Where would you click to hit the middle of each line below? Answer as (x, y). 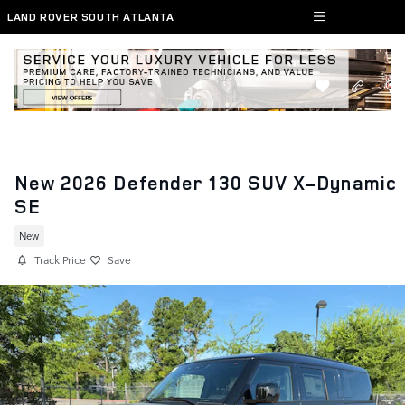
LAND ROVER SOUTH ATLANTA (91, 17)
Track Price (60, 259)
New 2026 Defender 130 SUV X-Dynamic (206, 183)
